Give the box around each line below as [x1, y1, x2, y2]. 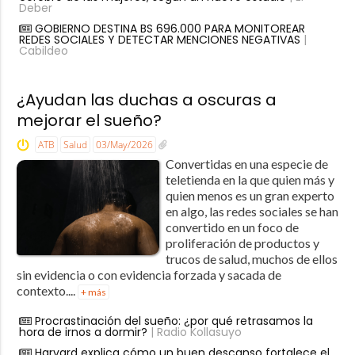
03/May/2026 [95, 138, 153, 152]
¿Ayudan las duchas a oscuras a [16, 89, 277, 112]
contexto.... [16, 283, 78, 299]
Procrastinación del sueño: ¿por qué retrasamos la [34, 313, 313, 330]
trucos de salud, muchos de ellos [165, 251, 338, 267]
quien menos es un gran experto [165, 188, 334, 204]
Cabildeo [18, 43, 68, 59]
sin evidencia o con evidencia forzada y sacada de [16, 267, 281, 283]
